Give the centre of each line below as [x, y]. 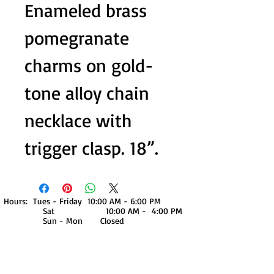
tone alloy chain [87, 93]
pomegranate [77, 38]
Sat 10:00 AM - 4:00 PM [93, 211]
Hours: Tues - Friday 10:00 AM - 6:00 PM [82, 201]
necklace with [78, 120]
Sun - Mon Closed [64, 220]
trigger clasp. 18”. [91, 148]
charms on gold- [89, 65]
